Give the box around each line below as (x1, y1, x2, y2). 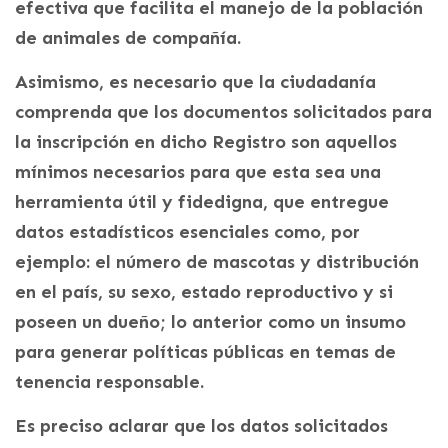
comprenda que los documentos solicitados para (15, 101, 432, 124)
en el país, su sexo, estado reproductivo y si (15, 281, 393, 304)
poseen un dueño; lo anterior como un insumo (15, 311, 406, 334)
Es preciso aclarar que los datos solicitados (15, 415, 388, 438)
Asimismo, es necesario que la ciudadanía (15, 71, 376, 94)
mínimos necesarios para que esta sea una (15, 161, 381, 184)
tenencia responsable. (15, 371, 204, 394)
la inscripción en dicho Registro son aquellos (15, 131, 397, 154)
